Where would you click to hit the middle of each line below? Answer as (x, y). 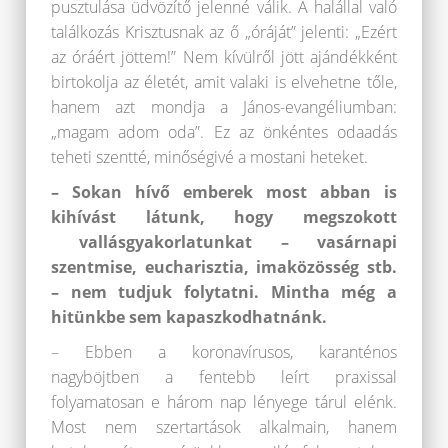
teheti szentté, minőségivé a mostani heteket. (209, 157)
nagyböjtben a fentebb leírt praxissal (224, 377)
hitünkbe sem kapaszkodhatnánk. (189, 317)
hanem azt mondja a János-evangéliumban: (224, 107)
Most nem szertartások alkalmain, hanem (224, 427)
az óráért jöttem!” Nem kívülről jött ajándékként (224, 57)
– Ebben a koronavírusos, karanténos (224, 352)
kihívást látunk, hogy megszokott (224, 217)
